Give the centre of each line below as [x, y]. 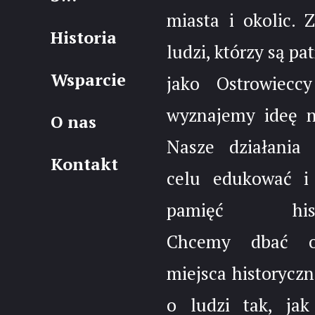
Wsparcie [88, 80]
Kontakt [84, 164]
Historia [83, 38]
